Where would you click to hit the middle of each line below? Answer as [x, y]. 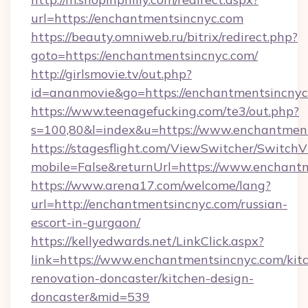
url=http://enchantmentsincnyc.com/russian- [159, 204]
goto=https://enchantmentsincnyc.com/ [144, 55]
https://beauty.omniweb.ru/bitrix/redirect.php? [164, 37]
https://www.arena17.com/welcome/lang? [151, 185]
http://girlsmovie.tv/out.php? [111, 74]
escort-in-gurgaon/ [86, 222]
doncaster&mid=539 [90, 297]
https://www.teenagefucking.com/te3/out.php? [165, 111]
